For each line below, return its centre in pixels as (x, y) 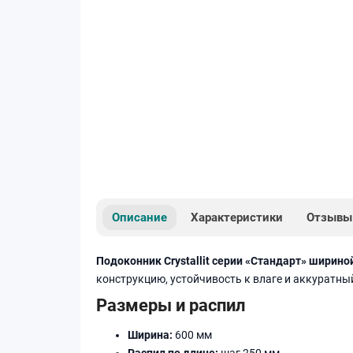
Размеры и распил (171, 305)
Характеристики (237, 217)
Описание (139, 217)
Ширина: (150, 334)
